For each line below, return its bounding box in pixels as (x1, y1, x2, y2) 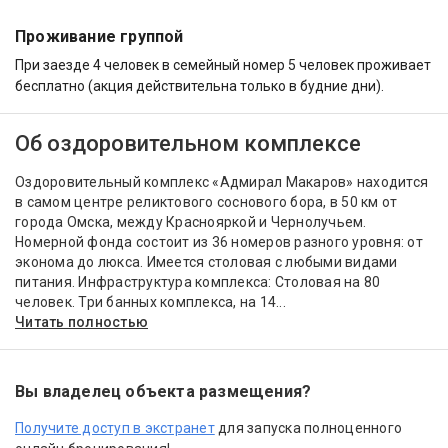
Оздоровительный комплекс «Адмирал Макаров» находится (15, 174, 428, 191)
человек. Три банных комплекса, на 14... (15, 294, 286, 311)
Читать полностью (15, 314, 148, 331)
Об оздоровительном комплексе (15, 131, 361, 157)
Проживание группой (15, 27, 184, 47)
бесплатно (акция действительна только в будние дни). (15, 78, 384, 95)
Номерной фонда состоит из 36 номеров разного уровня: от (15, 234, 423, 251)
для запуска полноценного (214, 420, 402, 437)
